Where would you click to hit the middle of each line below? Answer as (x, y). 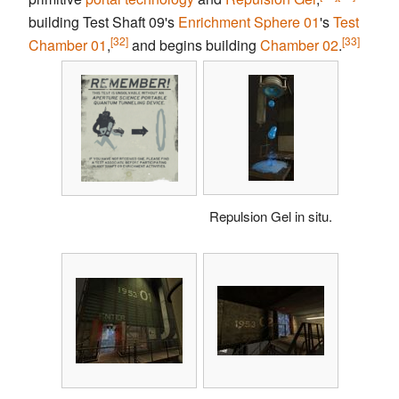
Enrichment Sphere (239, 22)
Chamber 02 (299, 45)
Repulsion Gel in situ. (270, 216)
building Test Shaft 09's (103, 22)
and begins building (194, 45)
